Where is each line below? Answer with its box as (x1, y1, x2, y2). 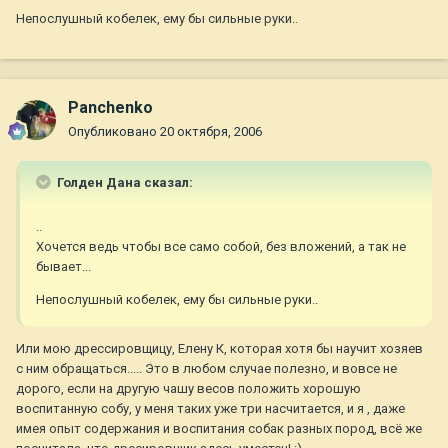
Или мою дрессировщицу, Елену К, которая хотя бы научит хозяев (16, 341, 423, 357)
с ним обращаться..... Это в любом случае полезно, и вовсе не (16, 361, 397, 377)
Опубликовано (68, 124, 160, 140)
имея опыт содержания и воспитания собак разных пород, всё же (16, 421, 422, 437)
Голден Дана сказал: (54, 175, 193, 191)
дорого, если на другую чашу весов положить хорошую (16, 381, 361, 397)
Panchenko (68, 98, 153, 118)
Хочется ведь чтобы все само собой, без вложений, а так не (36, 239, 406, 255)
